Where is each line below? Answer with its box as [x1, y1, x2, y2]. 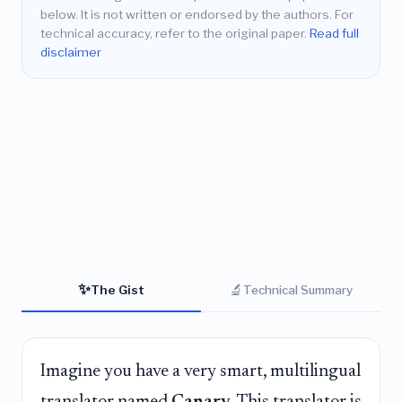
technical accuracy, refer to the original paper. [40, 26, 310, 41]
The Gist [91, 282, 144, 297]
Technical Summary [243, 282, 353, 297]
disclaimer [40, 45, 101, 60]
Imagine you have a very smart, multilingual [40, 362, 361, 380]
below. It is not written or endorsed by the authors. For [40, 7, 354, 22]
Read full [310, 26, 359, 41]
